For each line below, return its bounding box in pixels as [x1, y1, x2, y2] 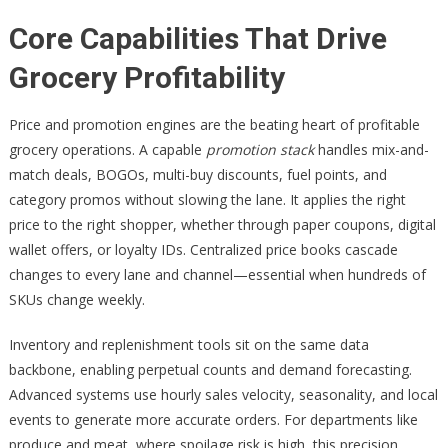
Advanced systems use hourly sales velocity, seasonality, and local [8, 385, 438, 404]
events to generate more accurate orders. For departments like [8, 410, 418, 429]
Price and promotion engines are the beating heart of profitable [8, 115, 420, 134]
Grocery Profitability [8, 60, 285, 95]
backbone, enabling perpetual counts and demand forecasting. [8, 360, 412, 379]
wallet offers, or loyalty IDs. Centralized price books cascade [8, 240, 398, 259]
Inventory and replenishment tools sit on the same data [8, 335, 369, 354]
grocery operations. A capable [8, 140, 206, 159]
